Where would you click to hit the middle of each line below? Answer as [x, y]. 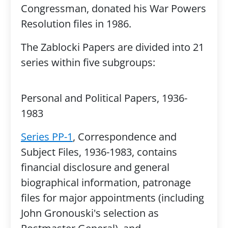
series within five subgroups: [88, 62]
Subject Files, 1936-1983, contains [99, 152]
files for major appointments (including [112, 198]
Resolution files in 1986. [76, 24]
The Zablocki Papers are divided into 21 [112, 47]
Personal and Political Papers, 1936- [104, 98]
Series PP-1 [47, 137]
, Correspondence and [124, 137]
